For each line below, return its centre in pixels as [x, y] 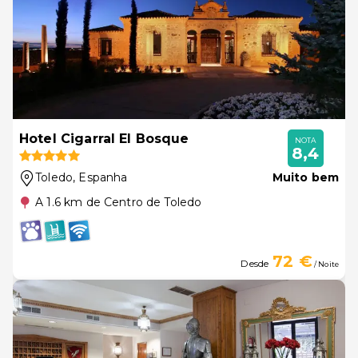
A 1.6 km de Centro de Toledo [119, 202]
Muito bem [305, 177]
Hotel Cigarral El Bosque [104, 139]
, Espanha [100, 177]
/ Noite [325, 264]
